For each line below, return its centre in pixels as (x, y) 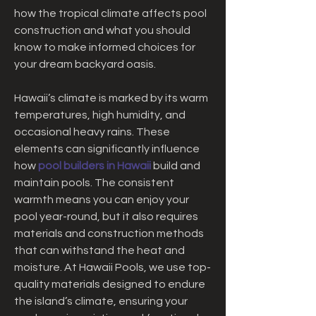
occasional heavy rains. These (92, 132)
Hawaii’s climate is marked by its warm (111, 98)
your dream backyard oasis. (85, 64)
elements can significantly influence (107, 149)
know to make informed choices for (105, 47)
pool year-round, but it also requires (106, 217)
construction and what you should (102, 30)
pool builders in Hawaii (95, 166)
